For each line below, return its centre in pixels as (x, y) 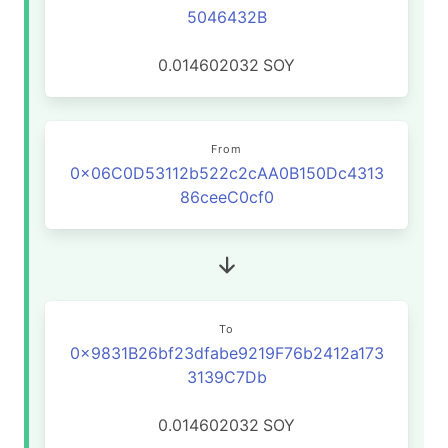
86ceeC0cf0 (226, 197)
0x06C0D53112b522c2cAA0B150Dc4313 (226, 173)
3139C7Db (226, 377)
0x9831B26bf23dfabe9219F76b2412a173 (226, 353)
